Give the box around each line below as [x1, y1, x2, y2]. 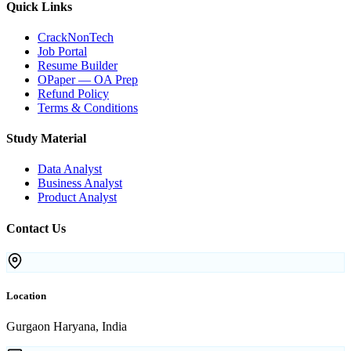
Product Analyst [38, 190, 117, 204]
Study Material [6, 132, 86, 146]
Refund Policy [38, 86, 109, 100]
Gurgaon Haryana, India [6, 320, 127, 334]
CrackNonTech [38, 30, 114, 44]
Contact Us [6, 221, 66, 235]
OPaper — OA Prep [38, 72, 138, 86]
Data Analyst [38, 162, 102, 176]
